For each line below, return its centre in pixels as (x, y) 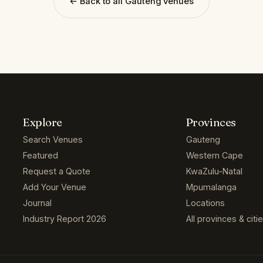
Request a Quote (57, 171)
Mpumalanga (211, 187)
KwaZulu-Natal (214, 171)
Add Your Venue (55, 187)
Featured (41, 156)
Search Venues (53, 140)
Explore (43, 123)
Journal (38, 203)
